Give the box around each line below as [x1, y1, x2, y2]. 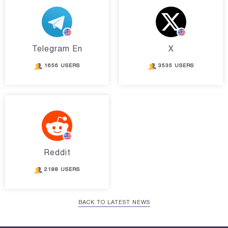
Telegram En [32, 46, 82, 53]
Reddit [43, 150, 71, 157]
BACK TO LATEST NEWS [78, 200, 150, 205]
